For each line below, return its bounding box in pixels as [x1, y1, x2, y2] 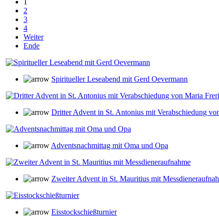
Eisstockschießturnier [51, 208, 117, 216]
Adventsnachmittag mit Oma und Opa [51, 141, 168, 150]
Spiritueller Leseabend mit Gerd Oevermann [51, 75, 188, 83]
